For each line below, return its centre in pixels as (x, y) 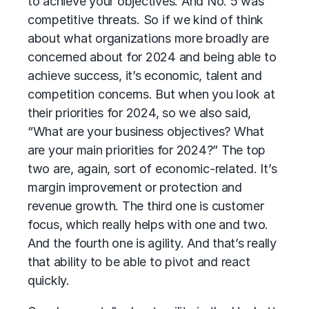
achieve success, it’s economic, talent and (145, 76)
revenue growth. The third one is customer (146, 206)
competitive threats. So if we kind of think (146, 20)
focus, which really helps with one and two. (148, 225)
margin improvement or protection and (135, 187)
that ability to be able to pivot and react (139, 262)
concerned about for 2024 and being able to (152, 57)
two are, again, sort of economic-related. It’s (152, 169)
